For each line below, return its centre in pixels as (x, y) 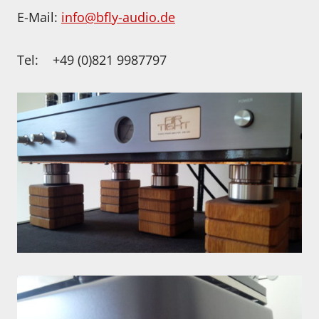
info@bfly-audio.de (118, 17)
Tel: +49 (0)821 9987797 (92, 60)
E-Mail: (39, 17)
